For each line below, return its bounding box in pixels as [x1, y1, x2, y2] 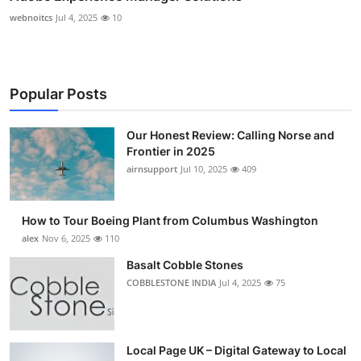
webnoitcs [10, 10, 52, 23]
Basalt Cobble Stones [127, 257, 243, 272]
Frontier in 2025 [127, 143, 215, 158]
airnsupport [127, 162, 177, 175]
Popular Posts [10, 85, 107, 102]
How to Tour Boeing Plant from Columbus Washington [22, 213, 318, 227]
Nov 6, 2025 [42, 231, 90, 244]
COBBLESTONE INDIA [127, 276, 216, 288]
